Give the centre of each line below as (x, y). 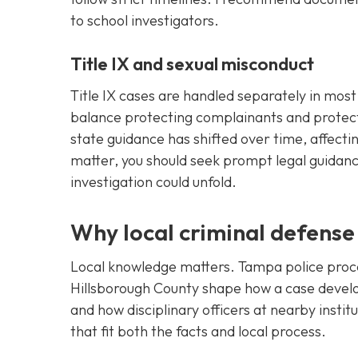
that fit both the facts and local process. (198, 332)
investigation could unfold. (153, 182)
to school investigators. (145, 20)
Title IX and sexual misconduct (192, 64)
